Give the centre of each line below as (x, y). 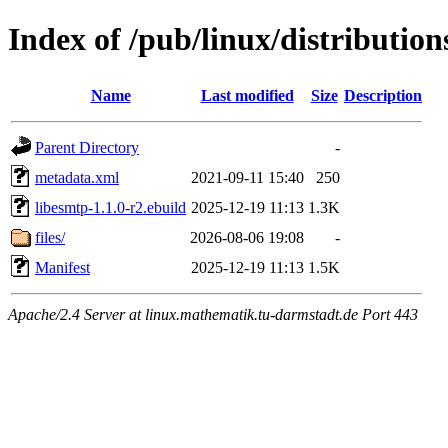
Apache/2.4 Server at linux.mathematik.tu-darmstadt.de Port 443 (213, 314)
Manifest (62, 267)
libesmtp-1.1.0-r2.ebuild (110, 207)
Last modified (247, 95)
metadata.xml (77, 177)
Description (383, 95)
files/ (50, 237)
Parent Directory (87, 147)
